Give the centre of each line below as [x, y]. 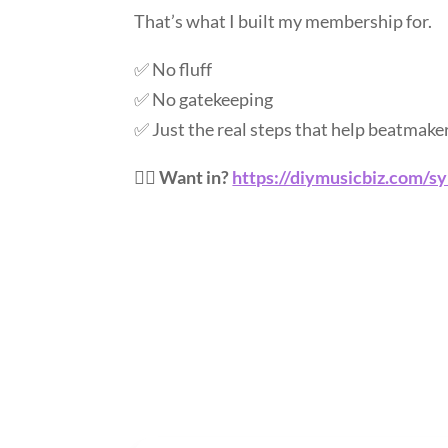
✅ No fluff [173, 68]
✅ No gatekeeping [204, 98]
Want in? [196, 176]
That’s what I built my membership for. [283, 20]
